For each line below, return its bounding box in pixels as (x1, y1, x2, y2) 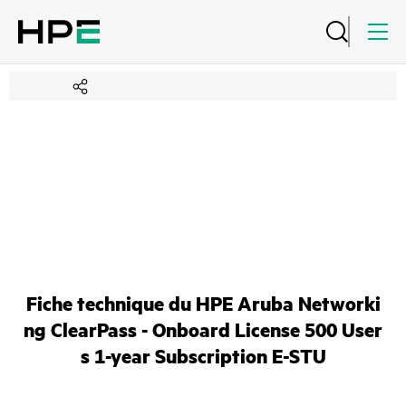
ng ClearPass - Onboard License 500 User (24, 315, 382, 343)
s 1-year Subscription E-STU (80, 342, 326, 369)
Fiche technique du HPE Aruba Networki (25, 289, 381, 316)
